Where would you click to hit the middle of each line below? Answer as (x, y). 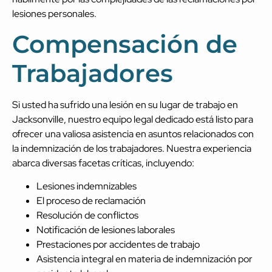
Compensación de (125, 44)
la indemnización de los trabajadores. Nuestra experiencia (132, 148)
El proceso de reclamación (91, 201)
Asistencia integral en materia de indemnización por (144, 259)
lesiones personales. (54, 13)
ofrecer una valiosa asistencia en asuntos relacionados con (133, 134)
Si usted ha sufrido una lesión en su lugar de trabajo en (125, 105)
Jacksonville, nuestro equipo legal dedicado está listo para (133, 119)
